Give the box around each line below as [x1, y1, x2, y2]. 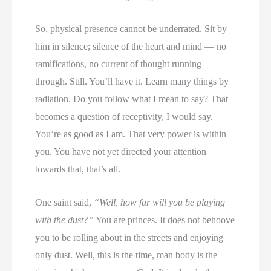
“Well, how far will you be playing [94, 197, 226, 207]
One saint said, [35, 197, 94, 207]
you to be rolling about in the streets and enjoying [35, 232, 224, 243]
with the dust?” [35, 214, 94, 225]
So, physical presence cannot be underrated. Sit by [35, 24, 227, 34]
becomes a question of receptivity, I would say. [35, 111, 214, 122]
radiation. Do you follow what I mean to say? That [35, 94, 229, 105]
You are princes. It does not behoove [94, 214, 235, 225]
